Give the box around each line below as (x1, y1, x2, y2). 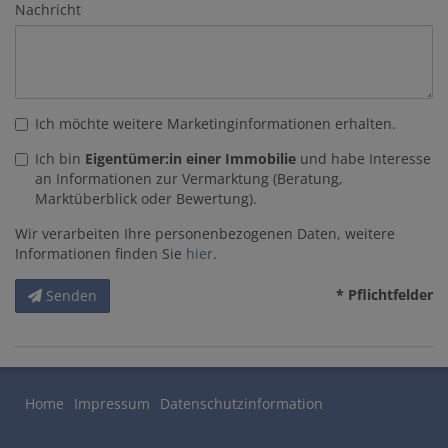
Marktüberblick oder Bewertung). (35, 189, 257, 209)
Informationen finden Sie (15, 244, 186, 264)
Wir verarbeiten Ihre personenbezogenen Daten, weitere (15, 224, 395, 244)
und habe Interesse (296, 149, 431, 169)
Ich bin (35, 149, 85, 169)
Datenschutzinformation (160, 394, 323, 414)
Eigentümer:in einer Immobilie (85, 149, 296, 169)
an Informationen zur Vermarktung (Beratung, (35, 169, 343, 189)
